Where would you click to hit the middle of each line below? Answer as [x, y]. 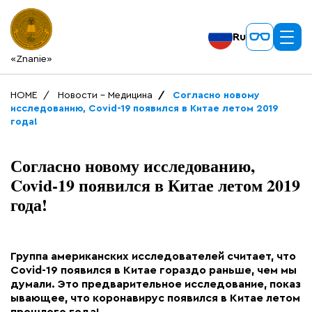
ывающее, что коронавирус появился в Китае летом [155, 298]
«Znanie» [31, 59]
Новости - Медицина [105, 95]
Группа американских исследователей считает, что [153, 256]
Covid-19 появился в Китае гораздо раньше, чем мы [154, 270]
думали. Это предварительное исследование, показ [156, 284]
